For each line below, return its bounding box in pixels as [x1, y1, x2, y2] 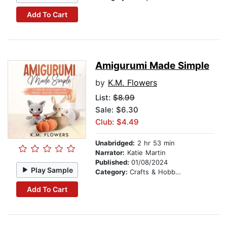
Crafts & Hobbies [130, 168, 175, 176]
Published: [95, 158, 131, 167]
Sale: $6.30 [95, 105, 138, 115]
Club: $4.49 [95, 117, 139, 127]
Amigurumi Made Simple [95, 60, 209, 72]
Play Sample [31, 165, 73, 174]
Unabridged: [95, 139, 135, 147]
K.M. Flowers [108, 78, 157, 88]
